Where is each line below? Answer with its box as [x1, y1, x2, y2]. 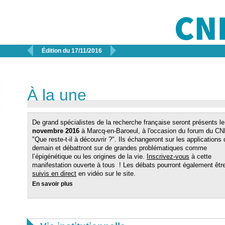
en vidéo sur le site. [76, 170, 136, 177]
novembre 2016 [32, 127, 79, 135]
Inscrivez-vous [147, 153, 189, 160]
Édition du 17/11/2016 [42, 47, 102, 54]
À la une [27, 86, 86, 104]
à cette [189, 153, 211, 160]
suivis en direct [32, 170, 76, 177]
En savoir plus [32, 181, 73, 187]
